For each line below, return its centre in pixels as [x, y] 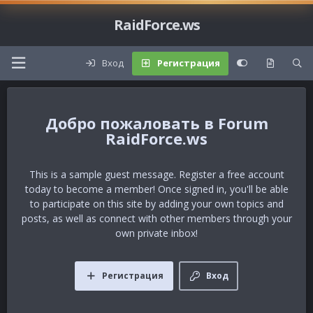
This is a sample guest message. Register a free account [156, 174]
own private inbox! [156, 233]
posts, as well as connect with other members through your [156, 218]
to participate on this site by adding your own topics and [156, 204]
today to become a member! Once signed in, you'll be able [156, 189]
